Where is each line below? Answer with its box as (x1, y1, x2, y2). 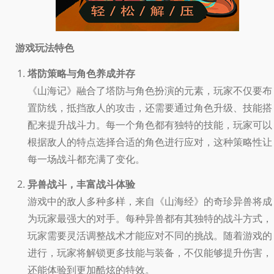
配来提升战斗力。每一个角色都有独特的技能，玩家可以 (28, 117, 272, 131)
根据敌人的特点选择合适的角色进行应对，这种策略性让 (28, 135, 272, 149)
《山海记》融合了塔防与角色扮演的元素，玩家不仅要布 (28, 83, 272, 97)
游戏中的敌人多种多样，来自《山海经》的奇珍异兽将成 (28, 194, 272, 208)
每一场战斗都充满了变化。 (28, 152, 145, 166)
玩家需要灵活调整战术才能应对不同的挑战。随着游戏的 (28, 228, 272, 242)
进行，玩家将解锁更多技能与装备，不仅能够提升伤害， (28, 245, 272, 259)
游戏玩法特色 (15, 40, 74, 54)
